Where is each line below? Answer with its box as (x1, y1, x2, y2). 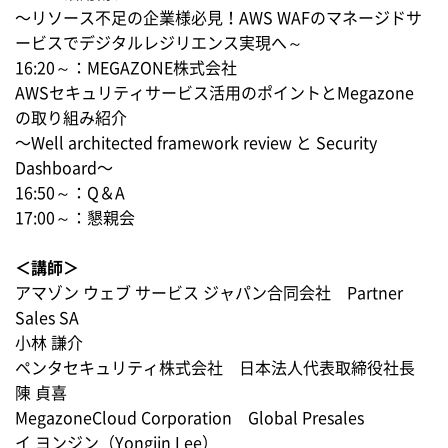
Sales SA (15, 310, 79, 327)
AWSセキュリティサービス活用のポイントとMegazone (15, 85, 414, 102)
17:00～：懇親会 (15, 210, 135, 227)
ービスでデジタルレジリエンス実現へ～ (15, 35, 303, 52)
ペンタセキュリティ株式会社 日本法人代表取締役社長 (15, 360, 415, 377)
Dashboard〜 (15, 160, 113, 177)
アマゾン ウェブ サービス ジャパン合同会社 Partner (15, 285, 403, 302)
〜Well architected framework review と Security (15, 135, 377, 152)
